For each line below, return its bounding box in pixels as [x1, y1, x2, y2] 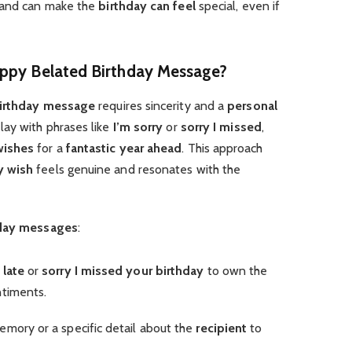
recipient [196, 320, 247, 335]
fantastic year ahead [65, 141, 182, 156]
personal [227, 98, 277, 114]
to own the [203, 262, 268, 278]
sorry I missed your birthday [42, 262, 204, 278]
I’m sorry [112, 119, 163, 135]
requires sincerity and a [95, 98, 228, 114]
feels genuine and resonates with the [33, 162, 241, 178]
